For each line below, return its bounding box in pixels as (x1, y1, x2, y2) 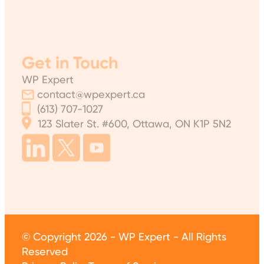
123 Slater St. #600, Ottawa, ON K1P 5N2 (38, 108, 232, 121)
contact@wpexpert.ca (37, 79, 146, 92)
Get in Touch (22, 43, 118, 65)
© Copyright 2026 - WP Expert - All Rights (22, 230, 227, 243)
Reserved (22, 245, 68, 258)
